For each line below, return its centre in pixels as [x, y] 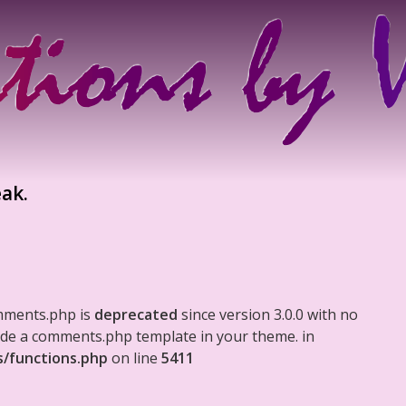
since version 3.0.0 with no [268, 314]
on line [135, 358]
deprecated [136, 314]
